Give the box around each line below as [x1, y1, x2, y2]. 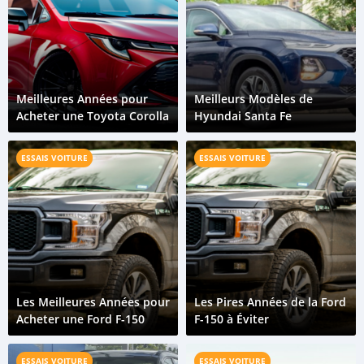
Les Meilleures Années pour [16, 294, 170, 310]
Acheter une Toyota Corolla [16, 108, 169, 123]
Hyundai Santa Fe [194, 108, 292, 123]
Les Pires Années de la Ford [194, 294, 346, 310]
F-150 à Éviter [194, 311, 269, 327]
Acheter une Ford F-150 [16, 311, 145, 327]
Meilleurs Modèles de [194, 91, 313, 106]
